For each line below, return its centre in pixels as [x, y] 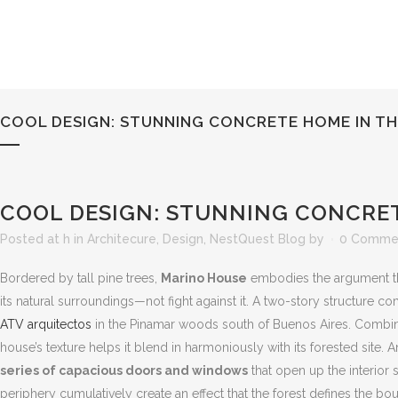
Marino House [204, 278]
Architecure [122, 239]
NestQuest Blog [258, 239]
